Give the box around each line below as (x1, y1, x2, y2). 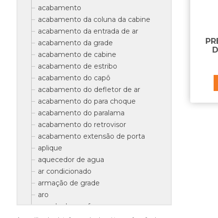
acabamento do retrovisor (37, 120, 126, 129)
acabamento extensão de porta (37, 132, 145, 141)
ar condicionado (37, 167, 91, 176)
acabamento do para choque (37, 97, 136, 106)
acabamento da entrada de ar (37, 27, 138, 36)
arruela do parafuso (37, 202, 102, 211)
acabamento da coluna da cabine (37, 15, 150, 24)
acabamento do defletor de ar (37, 85, 140, 94)
